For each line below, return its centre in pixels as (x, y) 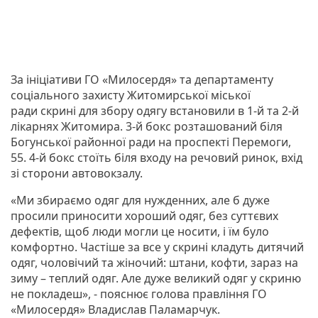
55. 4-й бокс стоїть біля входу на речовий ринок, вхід (157, 157)
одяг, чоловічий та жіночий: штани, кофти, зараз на (154, 262)
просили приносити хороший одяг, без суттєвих (144, 215)
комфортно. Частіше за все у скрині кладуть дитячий (157, 247)
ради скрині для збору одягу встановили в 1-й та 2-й (155, 110)
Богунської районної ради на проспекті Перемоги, (151, 142)
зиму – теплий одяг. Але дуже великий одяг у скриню (156, 278)
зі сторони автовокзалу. (77, 173)
